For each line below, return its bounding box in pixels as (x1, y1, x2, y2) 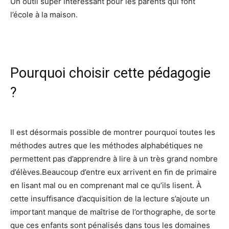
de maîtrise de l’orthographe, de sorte (79, 207, 216, 217)
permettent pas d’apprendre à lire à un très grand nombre (10, 154, 218, 164)
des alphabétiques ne (125, 141, 203, 150)
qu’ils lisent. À (151, 180, 201, 190)
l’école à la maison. (10, 10, 78, 19)
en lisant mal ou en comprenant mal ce (10, 180, 151, 190)
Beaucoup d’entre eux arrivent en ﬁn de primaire (42, 167, 217, 177)
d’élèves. (10, 167, 42, 177)
